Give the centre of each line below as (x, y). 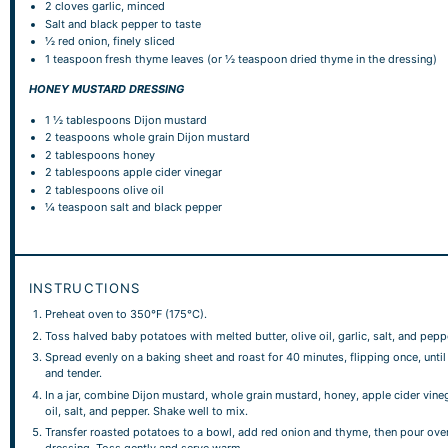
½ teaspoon (256, 58)
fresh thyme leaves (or (164, 58)
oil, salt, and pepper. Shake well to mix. (147, 410)
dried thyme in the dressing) (362, 58)
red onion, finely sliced (115, 41)
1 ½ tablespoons (88, 119)
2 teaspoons (78, 137)
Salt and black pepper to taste (123, 23)
